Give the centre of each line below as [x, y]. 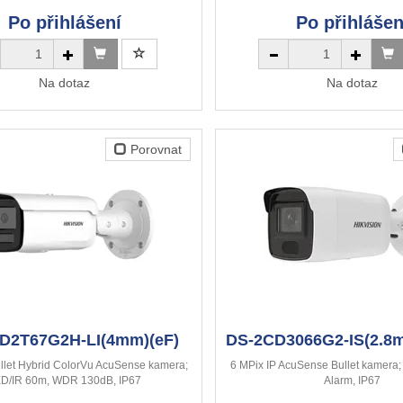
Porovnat [154, 150]
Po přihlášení [64, 23]
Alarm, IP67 [353, 381]
